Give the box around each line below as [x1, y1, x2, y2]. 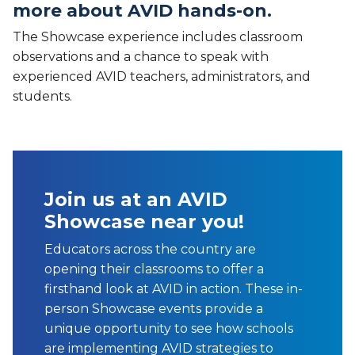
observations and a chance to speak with [13, 49, 269, 64]
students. [13, 89, 72, 104]
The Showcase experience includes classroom [13, 29, 303, 44]
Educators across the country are [44, 242, 256, 257]
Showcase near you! [44, 210, 244, 233]
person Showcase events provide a [44, 301, 263, 316]
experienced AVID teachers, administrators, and [13, 69, 311, 84]
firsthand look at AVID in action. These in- [44, 281, 303, 296]
